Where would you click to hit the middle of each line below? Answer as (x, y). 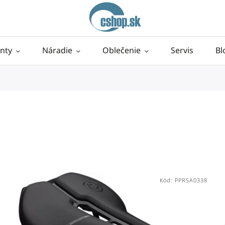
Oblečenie (122, 50)
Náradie (57, 50)
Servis (182, 50)
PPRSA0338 (191, 180)
